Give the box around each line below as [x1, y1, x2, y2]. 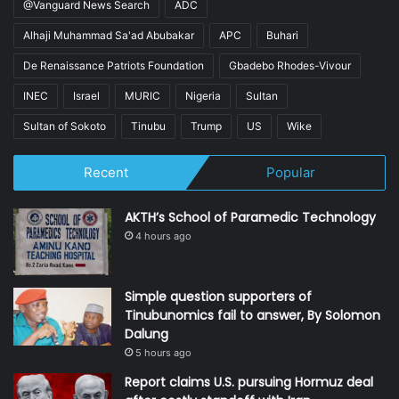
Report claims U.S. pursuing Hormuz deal [125, 373, 373, 392]
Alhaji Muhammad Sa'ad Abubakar [23, 28, 194, 43]
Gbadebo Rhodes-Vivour [229, 59, 351, 73]
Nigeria [185, 89, 221, 103]
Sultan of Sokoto [23, 119, 106, 134]
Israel [73, 89, 100, 103]
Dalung [125, 325, 168, 344]
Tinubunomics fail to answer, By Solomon [125, 306, 380, 325]
